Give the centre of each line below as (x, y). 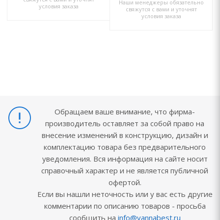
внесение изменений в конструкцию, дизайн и (125, 135)
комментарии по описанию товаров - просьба (125, 206)
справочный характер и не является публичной (125, 170)
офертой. (125, 182)
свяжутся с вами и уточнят (161, 9)
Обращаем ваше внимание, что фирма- (125, 111)
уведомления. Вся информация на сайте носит (125, 159)
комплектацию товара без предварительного (125, 147)
